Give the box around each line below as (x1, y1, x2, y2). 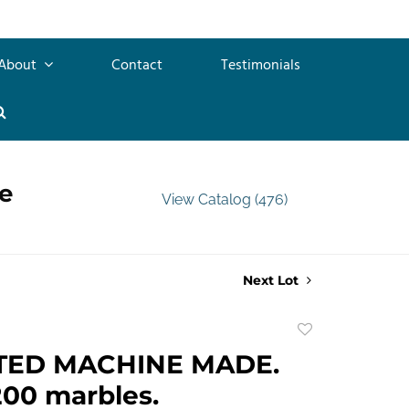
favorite (294, 362, 353, 381)
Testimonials (221, 53, 300, 78)
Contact (111, 53, 163, 78)
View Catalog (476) (162, 190, 288, 208)
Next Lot (243, 271, 302, 288)
